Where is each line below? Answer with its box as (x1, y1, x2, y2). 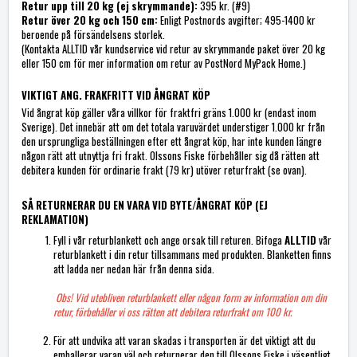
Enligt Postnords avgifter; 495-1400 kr (158, 12, 316, 29)
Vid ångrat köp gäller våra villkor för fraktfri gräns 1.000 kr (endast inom (22, 104, 316, 121)
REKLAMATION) (22, 211, 88, 228)
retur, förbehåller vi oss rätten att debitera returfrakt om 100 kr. (53, 304, 292, 320)
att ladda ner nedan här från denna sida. (53, 261, 214, 277)
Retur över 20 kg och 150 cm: (22, 12, 158, 29)
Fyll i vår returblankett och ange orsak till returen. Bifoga (53, 232, 284, 249)
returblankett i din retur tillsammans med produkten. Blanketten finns (53, 246, 331, 263)
